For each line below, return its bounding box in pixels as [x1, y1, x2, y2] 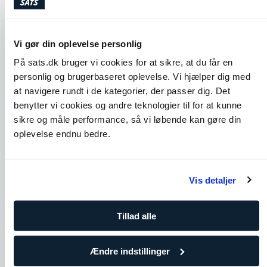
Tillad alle [117, 210, 156, 221]
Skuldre [24, 182, 53, 192]
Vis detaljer [189, 175, 237, 185]
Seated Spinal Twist [182, 162, 266, 173]
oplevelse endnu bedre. [14, 128, 110, 139]
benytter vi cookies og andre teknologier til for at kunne [14, 100, 242, 110]
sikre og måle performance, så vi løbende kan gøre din [14, 114, 241, 125]
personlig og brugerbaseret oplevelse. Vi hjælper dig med [14, 71, 250, 82]
